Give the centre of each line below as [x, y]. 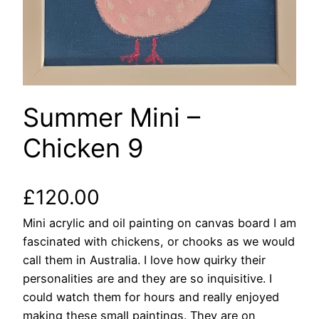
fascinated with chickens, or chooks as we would [159, 241]
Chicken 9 [83, 148]
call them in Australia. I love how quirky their [144, 260]
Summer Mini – [111, 118]
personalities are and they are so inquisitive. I [147, 278]
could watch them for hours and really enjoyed [151, 297]
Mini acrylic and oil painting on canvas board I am [159, 223]
